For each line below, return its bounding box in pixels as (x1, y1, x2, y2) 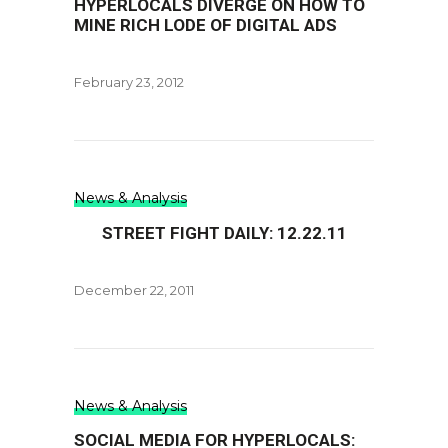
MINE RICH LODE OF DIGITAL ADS (74, 15, 337, 35)
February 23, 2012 (74, 74, 184, 90)
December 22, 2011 (74, 282, 194, 298)
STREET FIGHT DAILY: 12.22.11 (101, 223, 347, 243)
